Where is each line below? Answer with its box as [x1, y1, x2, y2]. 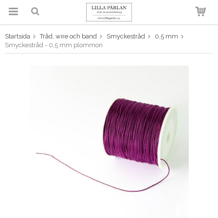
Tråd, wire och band [40, 33, 97, 40]
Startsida [5, 33, 30, 40]
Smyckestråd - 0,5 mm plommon [5, 41, 103, 49]
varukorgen [91, 43, 125, 50]
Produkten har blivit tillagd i [68, 37, 149, 44]
